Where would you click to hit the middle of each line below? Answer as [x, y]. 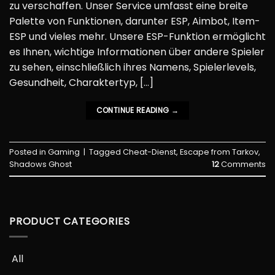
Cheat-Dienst [149, 152]
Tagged [106, 152]
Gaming [64, 152]
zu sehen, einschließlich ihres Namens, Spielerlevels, [133, 67]
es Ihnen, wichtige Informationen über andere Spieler [137, 52]
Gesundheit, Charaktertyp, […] [81, 82]
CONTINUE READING [134, 110]
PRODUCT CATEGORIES [70, 221]
